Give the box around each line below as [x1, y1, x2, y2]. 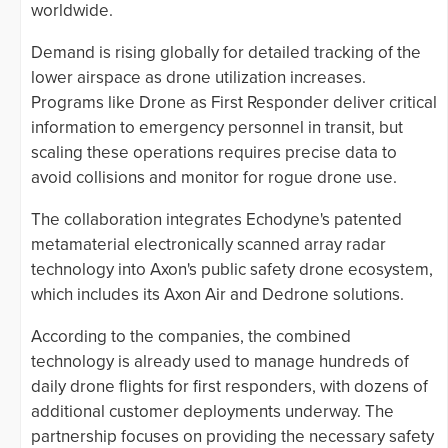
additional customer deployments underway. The [31, 401, 394, 423]
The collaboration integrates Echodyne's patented [31, 209, 402, 231]
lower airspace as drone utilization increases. [31, 67, 366, 89]
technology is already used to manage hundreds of [31, 351, 409, 373]
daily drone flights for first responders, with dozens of [31, 376, 428, 398]
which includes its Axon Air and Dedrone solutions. [31, 284, 404, 306]
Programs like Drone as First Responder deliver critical [31, 92, 437, 114]
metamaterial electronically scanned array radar [31, 234, 386, 256]
